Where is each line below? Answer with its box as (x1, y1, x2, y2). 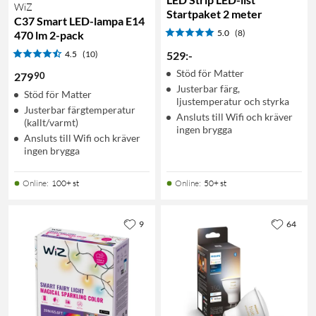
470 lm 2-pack (14, 28, 84, 42)
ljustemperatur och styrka (176, 95, 289, 107)
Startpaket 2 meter (166, 6, 262, 20)
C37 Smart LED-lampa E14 (14, 13, 145, 28)
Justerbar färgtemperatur (24, 103, 135, 116)
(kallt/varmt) (24, 116, 78, 128)
